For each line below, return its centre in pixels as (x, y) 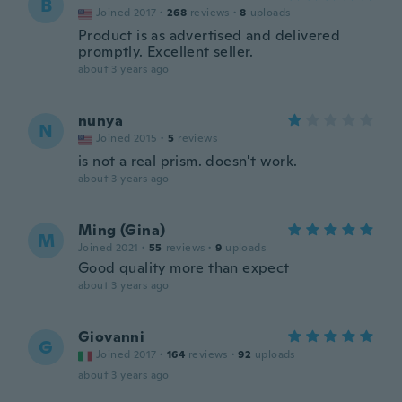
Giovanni (112, 337)
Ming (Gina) (122, 230)
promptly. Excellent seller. (166, 52)
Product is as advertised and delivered (210, 35)
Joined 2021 (109, 248)
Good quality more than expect (184, 268)
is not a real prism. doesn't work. (188, 161)
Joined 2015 (127, 138)
